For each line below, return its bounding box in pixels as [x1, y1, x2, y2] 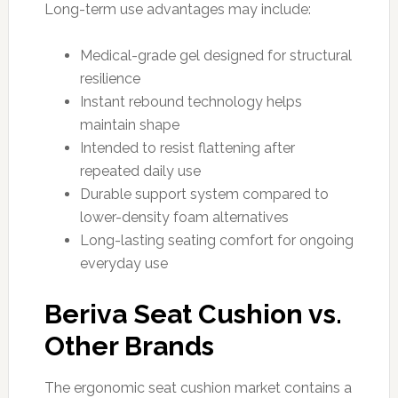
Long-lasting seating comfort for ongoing [79, 231, 354, 249]
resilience [79, 69, 140, 87]
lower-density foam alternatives [79, 208, 289, 226]
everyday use [79, 254, 168, 272]
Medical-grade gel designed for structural [79, 46, 352, 64]
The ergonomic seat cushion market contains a [44, 378, 352, 396]
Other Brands [44, 330, 214, 362]
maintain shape [79, 115, 179, 133]
